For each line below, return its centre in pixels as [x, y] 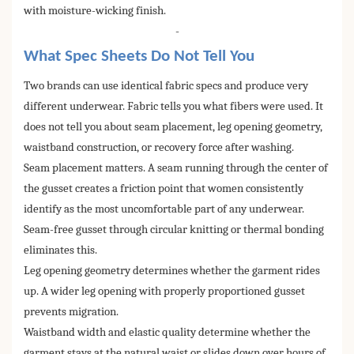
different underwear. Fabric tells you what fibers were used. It [173, 107]
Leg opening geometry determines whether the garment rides [172, 271]
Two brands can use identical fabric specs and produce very [166, 86]
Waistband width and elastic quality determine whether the [167, 333]
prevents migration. [71, 312]
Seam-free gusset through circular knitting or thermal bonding [174, 230]
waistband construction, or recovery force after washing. [159, 148]
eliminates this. [60, 250]
